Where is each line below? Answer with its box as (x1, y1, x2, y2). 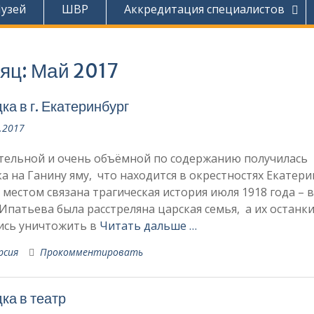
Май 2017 (30, 57, 118, 83)
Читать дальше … (99, 217, 197, 233)
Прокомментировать (39, 245, 143, 259)
